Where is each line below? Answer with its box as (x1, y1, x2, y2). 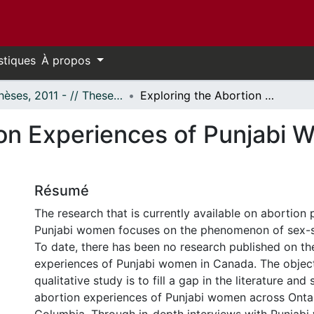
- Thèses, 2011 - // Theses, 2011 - (114, 88, 123, 102)
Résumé (34, 182, 89, 199)
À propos (41, 53, 94, 67)
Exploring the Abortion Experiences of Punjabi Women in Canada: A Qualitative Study (265, 88, 274, 102)
